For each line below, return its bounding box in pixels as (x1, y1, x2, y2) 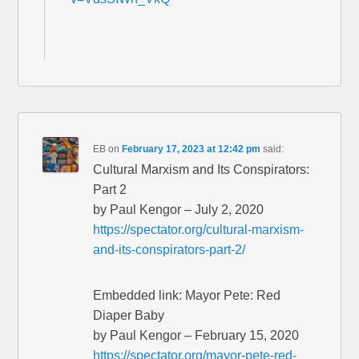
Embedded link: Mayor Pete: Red (93, 288, 281, 303)
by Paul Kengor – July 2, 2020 (93, 203, 264, 217)
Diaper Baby (93, 309, 165, 323)
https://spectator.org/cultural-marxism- (93, 223, 305, 237)
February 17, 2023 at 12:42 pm (122, 143, 261, 155)
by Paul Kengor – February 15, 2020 (93, 329, 300, 343)
